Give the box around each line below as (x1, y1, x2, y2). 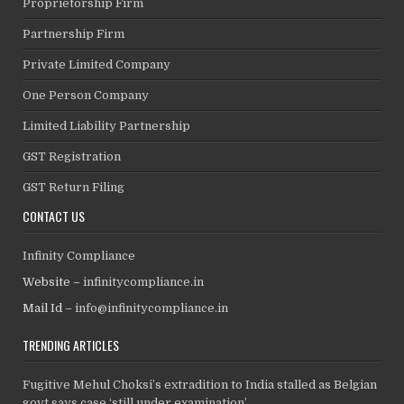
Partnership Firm (23, 26, 125, 41)
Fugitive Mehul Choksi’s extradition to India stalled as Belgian (23, 377, 378, 391)
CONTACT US (23, 206, 86, 225)
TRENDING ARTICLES (23, 335, 120, 354)
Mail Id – (23, 300, 76, 315)
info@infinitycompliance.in (75, 300, 229, 315)
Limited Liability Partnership (23, 118, 191, 133)
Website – (23, 274, 84, 289)
